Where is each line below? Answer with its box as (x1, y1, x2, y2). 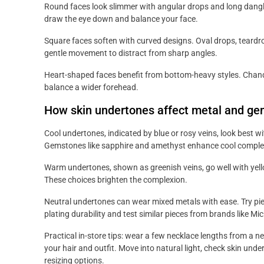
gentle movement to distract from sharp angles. (44, 48, 217, 58)
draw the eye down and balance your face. (44, 14, 198, 24)
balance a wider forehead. (44, 82, 138, 93)
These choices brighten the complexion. (44, 175, 187, 185)
